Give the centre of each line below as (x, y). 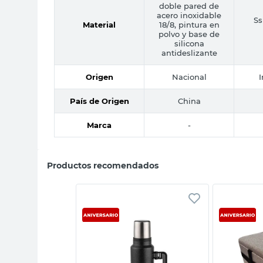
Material (99, 24)
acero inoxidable (189, 15)
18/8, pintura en (189, 24)
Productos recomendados (103, 165)
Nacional (189, 77)
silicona (189, 43)
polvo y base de (189, 34)
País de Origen (99, 101)
